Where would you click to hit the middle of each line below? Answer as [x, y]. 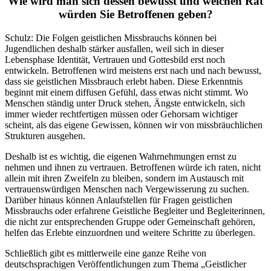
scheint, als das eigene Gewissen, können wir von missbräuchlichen [134, 125]
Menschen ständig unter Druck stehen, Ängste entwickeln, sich [125, 103]
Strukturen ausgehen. [45, 135]
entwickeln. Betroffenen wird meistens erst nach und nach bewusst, [133, 70]
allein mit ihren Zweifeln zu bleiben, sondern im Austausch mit [124, 178]
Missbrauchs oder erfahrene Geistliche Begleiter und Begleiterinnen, [135, 211]
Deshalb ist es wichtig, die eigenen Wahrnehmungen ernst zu [121, 156]
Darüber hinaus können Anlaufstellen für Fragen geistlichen [119, 200]
